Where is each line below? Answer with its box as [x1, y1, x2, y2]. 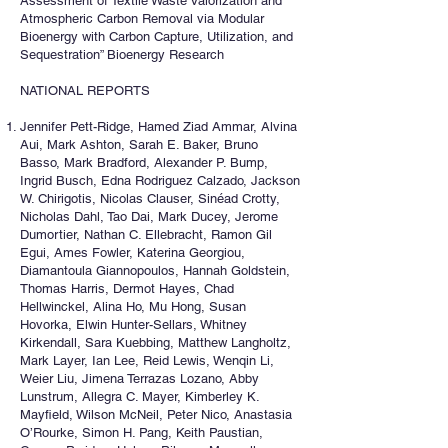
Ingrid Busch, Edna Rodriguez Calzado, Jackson [20, 173, 300, 188]
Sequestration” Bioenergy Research [20, 47, 224, 62]
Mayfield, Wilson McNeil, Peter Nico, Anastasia [20, 407, 292, 422]
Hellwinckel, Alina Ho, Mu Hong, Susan [20, 299, 246, 314]
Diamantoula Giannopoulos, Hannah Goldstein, [20, 263, 290, 278]
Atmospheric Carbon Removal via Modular [20, 11, 264, 26]
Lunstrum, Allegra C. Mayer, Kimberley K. [20, 389, 259, 404]
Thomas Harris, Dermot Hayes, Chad [20, 281, 234, 296]
